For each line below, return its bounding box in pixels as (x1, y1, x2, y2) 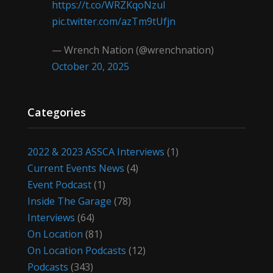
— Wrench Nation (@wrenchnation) (51, 43, 214, 57)
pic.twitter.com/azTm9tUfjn (51, 15, 175, 29)
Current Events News (27, 161, 124, 175)
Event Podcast (27, 178, 91, 192)
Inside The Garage (27, 194, 112, 208)
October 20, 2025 (51, 60, 129, 74)
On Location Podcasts (27, 244, 126, 258)
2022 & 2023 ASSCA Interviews (27, 145, 165, 159)
